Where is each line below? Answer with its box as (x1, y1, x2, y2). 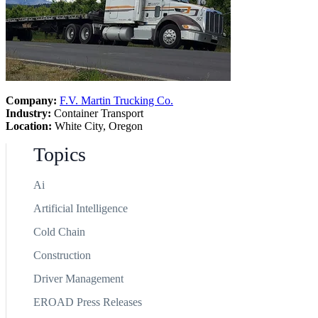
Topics (33, 143, 86, 165)
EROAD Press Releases (33, 295, 142, 308)
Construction (33, 248, 91, 261)
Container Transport (51, 106, 143, 119)
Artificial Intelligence (33, 202, 128, 214)
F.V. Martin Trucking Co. (60, 94, 173, 106)
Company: (6, 94, 57, 106)
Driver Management (33, 272, 124, 285)
